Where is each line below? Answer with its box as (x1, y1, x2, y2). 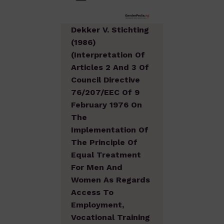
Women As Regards (71, 174, 150, 184)
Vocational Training (71, 212, 150, 222)
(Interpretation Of (71, 49, 145, 59)
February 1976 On (71, 99, 142, 109)
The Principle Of (71, 137, 137, 147)
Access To (71, 187, 113, 197)
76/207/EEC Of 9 (71, 87, 139, 97)
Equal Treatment (71, 149, 141, 159)
